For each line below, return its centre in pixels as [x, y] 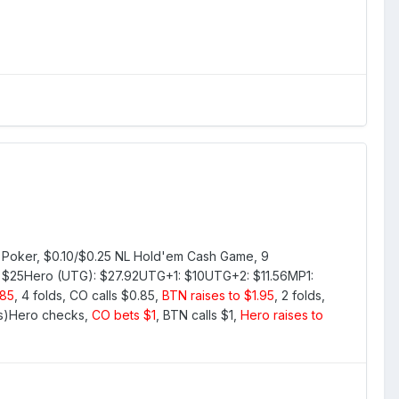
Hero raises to [282, 315]
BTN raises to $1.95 [218, 295]
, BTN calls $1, [198, 315]
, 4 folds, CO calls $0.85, [88, 295]
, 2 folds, [300, 295]
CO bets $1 [124, 315]
